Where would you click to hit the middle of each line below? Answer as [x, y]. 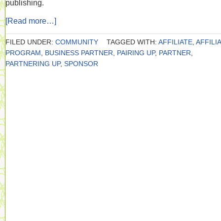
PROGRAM [23, 53]
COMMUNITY [77, 42]
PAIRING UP [136, 53]
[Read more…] [31, 21]
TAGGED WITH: [132, 42]
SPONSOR [81, 64]
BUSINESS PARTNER [79, 53]
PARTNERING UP [33, 64]
